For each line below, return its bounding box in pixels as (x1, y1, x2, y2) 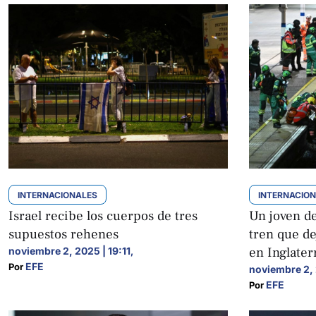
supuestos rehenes (8, 226, 119, 243)
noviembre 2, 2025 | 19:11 (8, 245, 130, 257)
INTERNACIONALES (18, 190, 97, 201)
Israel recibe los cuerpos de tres (8, 207, 197, 225)
